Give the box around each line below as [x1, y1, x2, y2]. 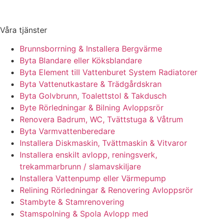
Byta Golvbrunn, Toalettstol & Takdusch [20, 90, 166, 101]
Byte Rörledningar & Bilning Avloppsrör [20, 102, 164, 112]
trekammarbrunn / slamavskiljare [20, 161, 141, 171]
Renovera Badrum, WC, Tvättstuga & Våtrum [20, 114, 183, 124]
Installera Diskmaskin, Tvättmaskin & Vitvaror [20, 137, 187, 148]
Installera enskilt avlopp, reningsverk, [20, 149, 157, 160]
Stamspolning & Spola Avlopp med [20, 208, 148, 219]
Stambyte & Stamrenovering [20, 196, 124, 207]
